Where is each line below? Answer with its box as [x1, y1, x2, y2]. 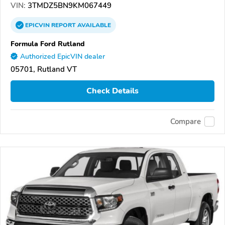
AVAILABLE [76, 21, 111, 29]
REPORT [51, 21, 76, 29]
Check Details [86, 85, 139, 97]
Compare [170, 117, 201, 127]
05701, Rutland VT [11, 64, 77, 74]
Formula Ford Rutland [11, 38, 85, 49]
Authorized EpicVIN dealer [20, 51, 105, 61]
